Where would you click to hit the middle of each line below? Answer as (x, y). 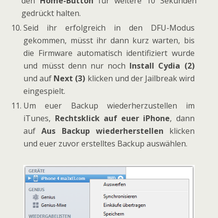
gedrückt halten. (51, 13)
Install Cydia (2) (162, 66)
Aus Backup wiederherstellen (105, 131)
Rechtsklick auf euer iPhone (112, 118)
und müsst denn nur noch (77, 66)
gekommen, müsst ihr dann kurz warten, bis (109, 41)
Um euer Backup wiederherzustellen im (109, 106)
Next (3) (70, 79)
